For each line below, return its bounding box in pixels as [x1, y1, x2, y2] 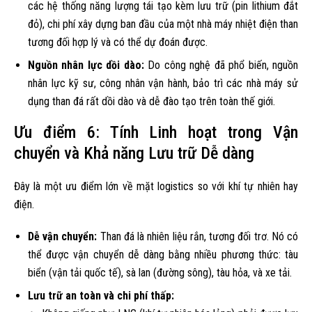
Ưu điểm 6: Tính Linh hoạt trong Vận [14, 122, 298, 142]
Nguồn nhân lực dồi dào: [28, 58, 144, 72]
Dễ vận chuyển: [28, 229, 97, 243]
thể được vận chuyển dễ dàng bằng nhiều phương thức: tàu [28, 247, 298, 261]
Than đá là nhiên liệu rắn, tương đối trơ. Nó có [97, 229, 299, 243]
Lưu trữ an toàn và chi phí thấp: [28, 288, 174, 302]
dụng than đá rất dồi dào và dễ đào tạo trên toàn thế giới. [28, 94, 275, 108]
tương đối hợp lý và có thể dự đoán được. [28, 35, 208, 49]
